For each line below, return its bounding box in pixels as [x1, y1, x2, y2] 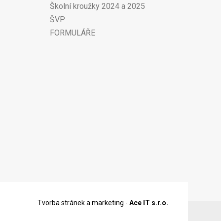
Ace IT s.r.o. [129, 198, 168, 207]
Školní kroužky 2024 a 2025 [49, 1, 145, 11]
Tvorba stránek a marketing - [37, 198, 129, 207]
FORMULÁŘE [49, 28, 95, 37]
